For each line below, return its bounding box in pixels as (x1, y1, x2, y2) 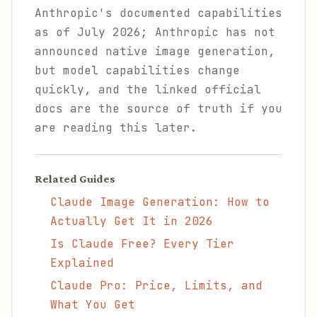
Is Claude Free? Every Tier (50, 236, 234, 251)
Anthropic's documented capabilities (35, 6, 282, 21)
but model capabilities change (35, 63, 240, 78)
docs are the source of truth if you (35, 101, 282, 116)
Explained (50, 255, 114, 270)
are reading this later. (35, 120, 197, 135)
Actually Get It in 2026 (50, 214, 213, 229)
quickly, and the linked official (35, 82, 261, 97)
